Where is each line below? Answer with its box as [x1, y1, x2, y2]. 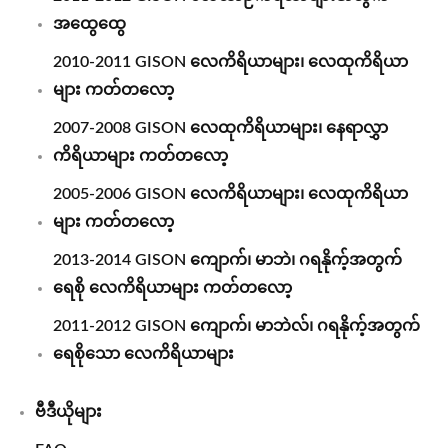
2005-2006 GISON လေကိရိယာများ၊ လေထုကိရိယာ [53, 186, 408, 202]
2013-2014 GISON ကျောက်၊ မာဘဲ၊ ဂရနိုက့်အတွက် [53, 252, 402, 268]
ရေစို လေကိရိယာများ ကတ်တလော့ [53, 280, 292, 296]
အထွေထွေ [53, 16, 126, 32]
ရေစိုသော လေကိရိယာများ [53, 346, 234, 362]
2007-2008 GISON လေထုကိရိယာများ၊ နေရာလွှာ [53, 120, 388, 136]
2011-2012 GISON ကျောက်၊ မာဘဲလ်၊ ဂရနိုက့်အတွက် [53, 318, 420, 334]
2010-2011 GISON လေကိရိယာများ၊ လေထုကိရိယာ [53, 54, 408, 70]
